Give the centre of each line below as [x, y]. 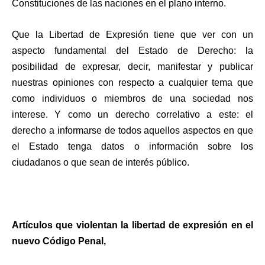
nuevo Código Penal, [59, 241]
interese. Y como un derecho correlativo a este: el [132, 115]
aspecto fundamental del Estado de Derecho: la [132, 51]
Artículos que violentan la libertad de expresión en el [132, 225]
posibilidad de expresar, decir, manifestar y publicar [132, 67]
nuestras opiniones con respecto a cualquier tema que [132, 83]
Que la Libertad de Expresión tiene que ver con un [132, 35]
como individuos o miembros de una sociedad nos [132, 99]
